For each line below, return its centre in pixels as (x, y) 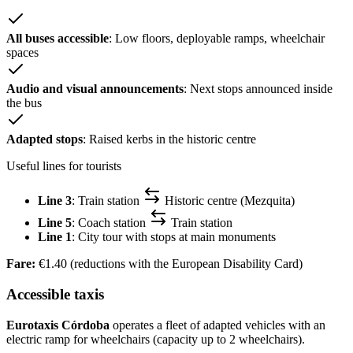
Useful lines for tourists (64, 166)
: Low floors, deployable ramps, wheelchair (217, 39)
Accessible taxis (55, 295)
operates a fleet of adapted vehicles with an (217, 325)
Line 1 (55, 237)
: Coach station (110, 223)
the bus (24, 103)
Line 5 (55, 223)
